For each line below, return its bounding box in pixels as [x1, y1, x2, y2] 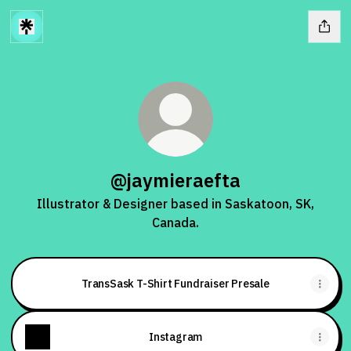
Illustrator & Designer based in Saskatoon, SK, [37, 196, 314, 212]
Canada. [152, 215, 199, 230]
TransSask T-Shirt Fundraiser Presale [81, 277, 270, 291]
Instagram [148, 330, 203, 344]
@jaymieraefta [110, 168, 241, 193]
